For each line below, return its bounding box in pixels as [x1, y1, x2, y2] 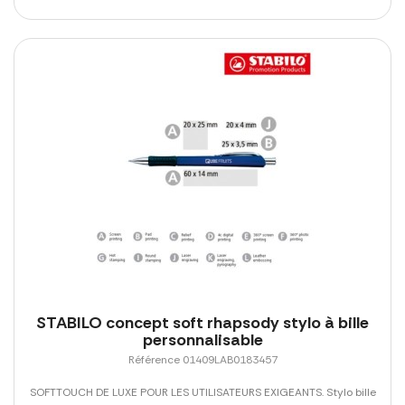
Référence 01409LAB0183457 [127, 353, 278, 368]
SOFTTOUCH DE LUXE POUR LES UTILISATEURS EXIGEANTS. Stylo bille [29, 385, 376, 400]
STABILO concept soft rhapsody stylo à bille [36, 312, 369, 334]
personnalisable [142, 329, 263, 352]
